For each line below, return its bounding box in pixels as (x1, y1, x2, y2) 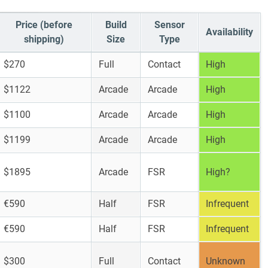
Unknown (206, 255, 245, 267)
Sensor (154, 19, 185, 31)
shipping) (23, 33, 64, 45)
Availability (206, 26, 253, 38)
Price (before (15, 19, 72, 31)
